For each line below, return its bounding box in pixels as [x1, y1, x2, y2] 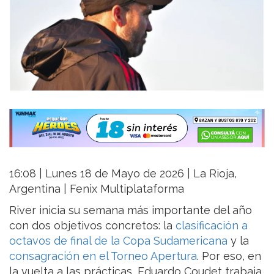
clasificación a [176, 219, 248, 232]
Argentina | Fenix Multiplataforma [9, 182, 184, 196]
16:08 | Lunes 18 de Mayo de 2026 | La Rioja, [9, 167, 237, 180]
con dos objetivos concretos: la [9, 219, 176, 232]
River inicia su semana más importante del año [9, 204, 252, 217]
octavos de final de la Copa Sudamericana [9, 234, 228, 248]
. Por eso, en [197, 250, 261, 263]
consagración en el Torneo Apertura [9, 250, 197, 263]
